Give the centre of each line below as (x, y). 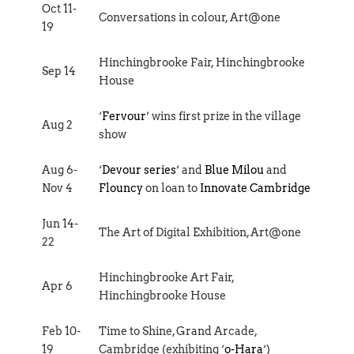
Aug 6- (60, 169)
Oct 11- (59, 8)
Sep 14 (59, 71)
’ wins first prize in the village (224, 116)
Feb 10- (61, 331)
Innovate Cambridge (255, 188)
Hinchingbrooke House (162, 295)
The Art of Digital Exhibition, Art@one (200, 232)
